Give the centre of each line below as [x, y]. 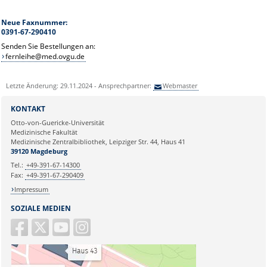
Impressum [32, 189]
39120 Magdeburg [39, 151]
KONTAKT [28, 108]
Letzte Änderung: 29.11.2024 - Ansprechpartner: [79, 85]
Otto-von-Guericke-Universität [57, 122]
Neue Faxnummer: [35, 22]
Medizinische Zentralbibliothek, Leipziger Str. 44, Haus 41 [98, 141]
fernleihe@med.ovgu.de [45, 56]
